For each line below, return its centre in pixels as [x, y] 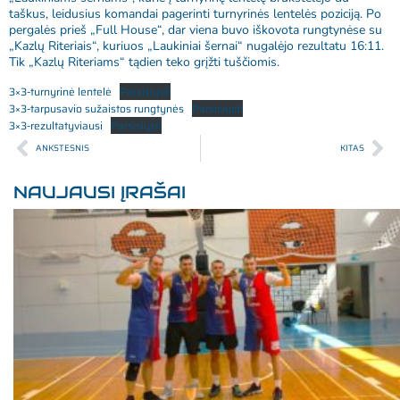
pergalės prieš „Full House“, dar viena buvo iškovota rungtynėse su [196, 30]
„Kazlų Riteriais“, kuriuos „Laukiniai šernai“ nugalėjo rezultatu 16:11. [196, 46]
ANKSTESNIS [62, 147]
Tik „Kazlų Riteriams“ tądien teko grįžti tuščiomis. [144, 62]
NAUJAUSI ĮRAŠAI [100, 192]
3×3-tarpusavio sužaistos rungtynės [96, 108]
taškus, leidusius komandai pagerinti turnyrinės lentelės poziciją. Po [195, 14]
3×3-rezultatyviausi [56, 125]
